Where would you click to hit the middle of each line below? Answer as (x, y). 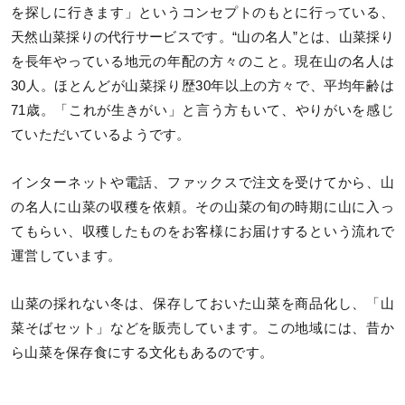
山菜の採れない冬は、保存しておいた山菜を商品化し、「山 (202, 304)
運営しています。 (66, 256)
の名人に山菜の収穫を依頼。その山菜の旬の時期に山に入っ (202, 207)
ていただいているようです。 (101, 135)
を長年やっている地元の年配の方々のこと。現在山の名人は (202, 61)
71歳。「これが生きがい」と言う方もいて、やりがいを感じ (202, 110)
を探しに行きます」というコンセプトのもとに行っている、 (202, 13)
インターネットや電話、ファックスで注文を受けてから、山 (202, 183)
